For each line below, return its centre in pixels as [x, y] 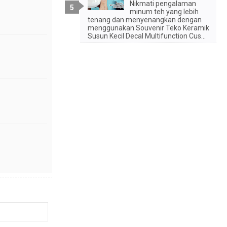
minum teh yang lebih [164, 11]
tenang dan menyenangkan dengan [145, 20]
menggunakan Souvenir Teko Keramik [148, 28]
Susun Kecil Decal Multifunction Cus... [147, 36]
